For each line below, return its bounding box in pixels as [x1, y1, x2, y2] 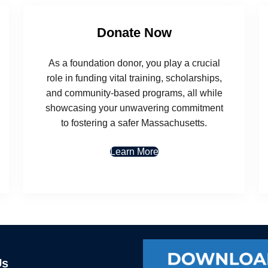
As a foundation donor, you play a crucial [48, 57, 220, 68]
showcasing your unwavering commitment [45, 102, 223, 113]
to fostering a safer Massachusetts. [61, 117, 207, 128]
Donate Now [96, 25, 172, 40]
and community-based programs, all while [45, 87, 223, 98]
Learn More [109, 146, 159, 157]
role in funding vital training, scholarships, [46, 72, 222, 83]
